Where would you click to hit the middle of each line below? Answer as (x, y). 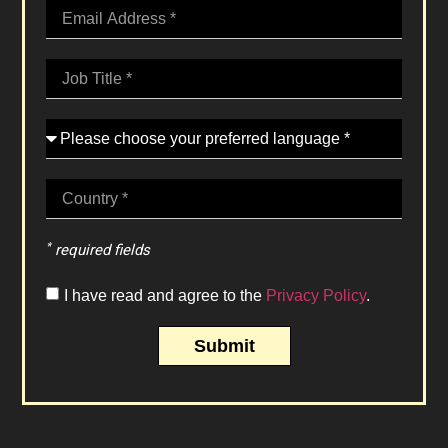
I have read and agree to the (164, 295)
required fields (100, 250)
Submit (224, 346)
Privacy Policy (315, 295)
